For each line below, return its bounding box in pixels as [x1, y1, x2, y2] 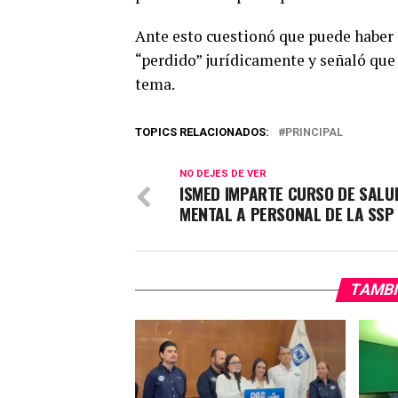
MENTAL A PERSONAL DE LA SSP [179, 201, 394, 227]
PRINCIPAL [285, 125, 343, 139]
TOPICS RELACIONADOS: [135, 125, 269, 139]
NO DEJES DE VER [179, 168, 267, 180]
